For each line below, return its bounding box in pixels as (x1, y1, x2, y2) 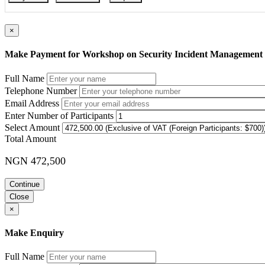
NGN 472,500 (5, 154, 66, 167)
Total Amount (5, 133, 56, 144)
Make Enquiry (5, 227, 64, 238)
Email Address (5, 98, 59, 108)
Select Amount (5, 122, 60, 132)
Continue (9, 179, 40, 189)
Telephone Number (5, 85, 77, 96)
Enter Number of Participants (5, 110, 114, 121)
